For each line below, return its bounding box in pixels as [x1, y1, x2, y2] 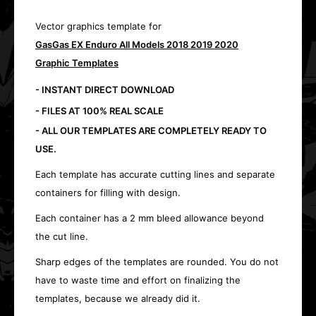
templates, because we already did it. [35, 293, 200, 304]
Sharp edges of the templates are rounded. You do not [35, 256, 279, 267]
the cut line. [35, 231, 88, 242]
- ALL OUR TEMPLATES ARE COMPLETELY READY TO [35, 125, 267, 136]
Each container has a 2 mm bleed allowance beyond [35, 212, 264, 224]
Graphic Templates [35, 57, 119, 68]
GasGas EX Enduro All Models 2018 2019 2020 [35, 39, 238, 50]
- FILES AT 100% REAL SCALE [35, 105, 164, 116]
